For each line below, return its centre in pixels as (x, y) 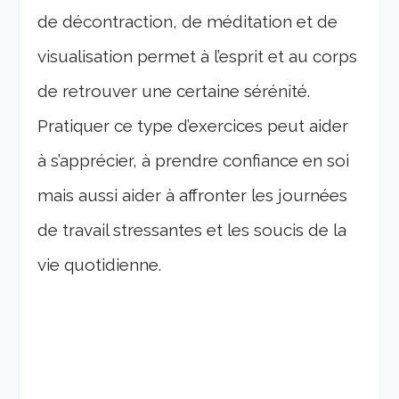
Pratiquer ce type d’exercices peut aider (193, 126)
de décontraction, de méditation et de (188, 22)
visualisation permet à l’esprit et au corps (198, 57)
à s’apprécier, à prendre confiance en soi (194, 161)
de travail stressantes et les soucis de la (192, 230)
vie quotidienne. (100, 265)
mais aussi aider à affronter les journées (193, 195)
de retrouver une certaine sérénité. (174, 91)
